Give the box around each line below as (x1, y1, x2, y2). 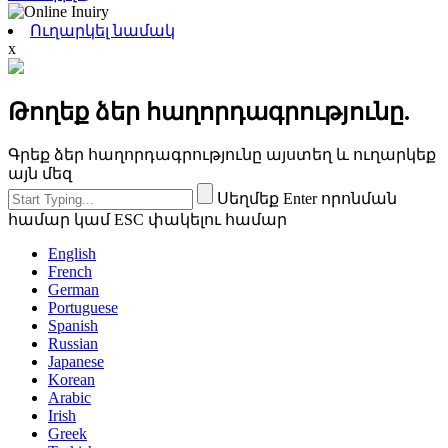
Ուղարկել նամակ (30, 21, 175, 39)
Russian (48, 335, 98, 353)
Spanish (48, 317, 98, 335)
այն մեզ (8, 165, 72, 183)
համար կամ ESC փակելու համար (8, 211, 287, 229)
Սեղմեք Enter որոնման (217, 190, 397, 208)
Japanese (48, 353, 104, 371)
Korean (48, 371, 95, 389)
